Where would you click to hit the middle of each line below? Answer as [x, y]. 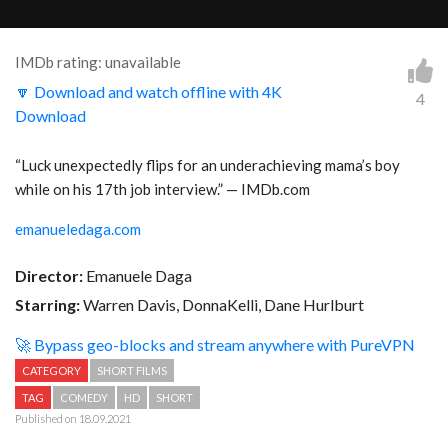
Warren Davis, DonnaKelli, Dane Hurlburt [222, 305]
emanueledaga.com [78, 229]
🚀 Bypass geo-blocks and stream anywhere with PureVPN [215, 345]
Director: [49, 276]
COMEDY [84, 398]
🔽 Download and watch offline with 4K [148, 92]
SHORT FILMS [132, 371]
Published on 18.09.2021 [73, 419]
